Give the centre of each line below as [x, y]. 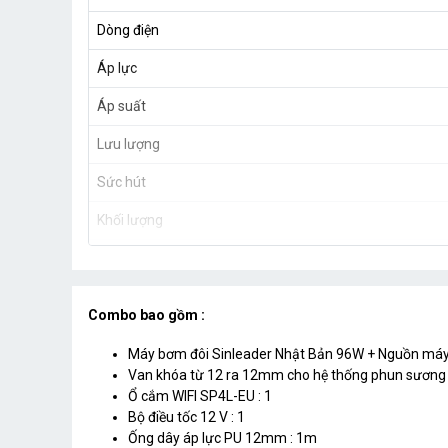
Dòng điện [128, 30]
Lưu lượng [128, 144]
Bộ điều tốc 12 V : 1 [186, 417]
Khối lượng [130, 220]
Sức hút [121, 182]
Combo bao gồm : [146, 315]
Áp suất [121, 106]
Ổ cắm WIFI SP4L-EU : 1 [200, 396]
